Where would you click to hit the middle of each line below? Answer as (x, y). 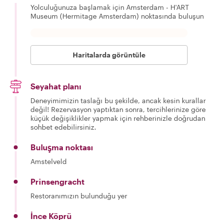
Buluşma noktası (62, 147)
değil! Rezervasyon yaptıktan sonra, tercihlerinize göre (118, 109)
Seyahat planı (56, 86)
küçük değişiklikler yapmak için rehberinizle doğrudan (118, 118)
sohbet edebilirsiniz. (63, 127)
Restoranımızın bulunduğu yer (79, 196)
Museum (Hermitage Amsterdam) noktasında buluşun (117, 16)
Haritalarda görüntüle (109, 55)
